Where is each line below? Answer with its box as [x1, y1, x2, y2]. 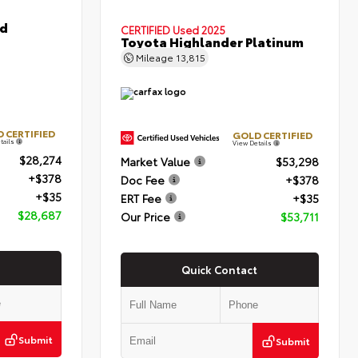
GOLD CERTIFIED [233, 128, 313, 142]
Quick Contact [181, 262, 258, 277]
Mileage [133, 50, 177, 65]
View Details [233, 138, 274, 148]
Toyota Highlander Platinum [121, 32, 304, 51]
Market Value [121, 153, 191, 170]
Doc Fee [121, 172, 165, 189]
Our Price [121, 209, 171, 225]
